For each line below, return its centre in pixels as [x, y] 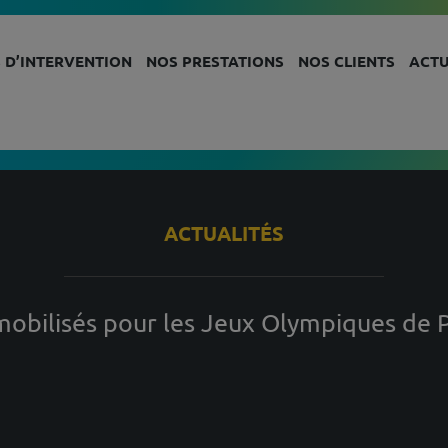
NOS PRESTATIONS [215, 61]
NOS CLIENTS [346, 61]
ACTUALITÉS [224, 233]
